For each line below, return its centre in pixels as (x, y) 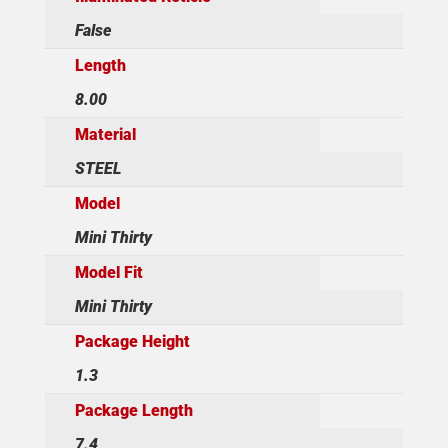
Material (105, 134)
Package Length (133, 410)
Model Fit (108, 272)
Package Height (132, 341)
